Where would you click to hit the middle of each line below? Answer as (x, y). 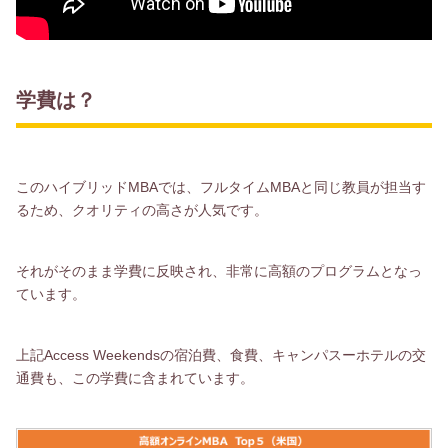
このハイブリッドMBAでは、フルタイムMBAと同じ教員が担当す (221, 187)
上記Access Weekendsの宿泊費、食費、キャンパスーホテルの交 (221, 354)
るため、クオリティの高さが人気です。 (142, 210)
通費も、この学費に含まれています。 (135, 377)
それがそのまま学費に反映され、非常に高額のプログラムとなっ (219, 271)
